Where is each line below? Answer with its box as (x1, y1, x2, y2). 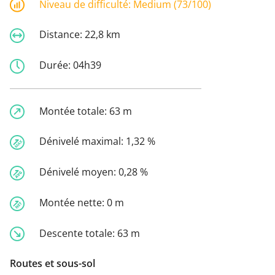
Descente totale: (39, 226, 117, 240)
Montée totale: (39, 104, 109, 118)
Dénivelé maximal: (39, 134, 126, 149)
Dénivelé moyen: (39, 165, 118, 179)
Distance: (39, 28, 85, 42)
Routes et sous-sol (10, 257, 95, 271)
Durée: (39, 58, 73, 72)
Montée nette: (39, 195, 107, 209)
